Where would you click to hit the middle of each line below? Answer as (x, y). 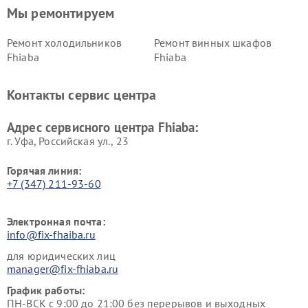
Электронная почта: (56, 222)
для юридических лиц (61, 256)
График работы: (46, 290)
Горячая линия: (44, 171)
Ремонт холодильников (64, 43)
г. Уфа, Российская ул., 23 (68, 141)
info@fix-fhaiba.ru (51, 235)
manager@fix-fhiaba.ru (63, 269)
